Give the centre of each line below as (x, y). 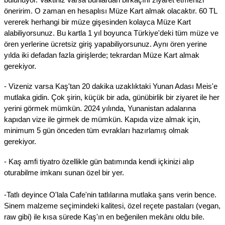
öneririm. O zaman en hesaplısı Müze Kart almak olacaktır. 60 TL (110, 11)
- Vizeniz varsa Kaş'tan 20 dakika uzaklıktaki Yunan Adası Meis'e (111, 86)
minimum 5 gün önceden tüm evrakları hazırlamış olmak (96, 130)
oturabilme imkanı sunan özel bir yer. (64, 173)
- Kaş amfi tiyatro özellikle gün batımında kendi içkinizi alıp (99, 161)
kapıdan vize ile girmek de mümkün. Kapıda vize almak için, (102, 119)
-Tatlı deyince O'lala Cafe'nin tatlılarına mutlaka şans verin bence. (110, 195)
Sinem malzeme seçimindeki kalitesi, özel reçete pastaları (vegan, (112, 206)
